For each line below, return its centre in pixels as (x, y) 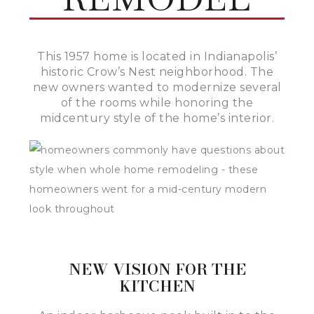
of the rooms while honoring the (157, 102)
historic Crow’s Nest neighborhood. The (157, 71)
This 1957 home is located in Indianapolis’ (157, 56)
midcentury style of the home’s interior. (157, 118)
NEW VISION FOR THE (157, 269)
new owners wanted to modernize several (157, 87)
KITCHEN (157, 286)
